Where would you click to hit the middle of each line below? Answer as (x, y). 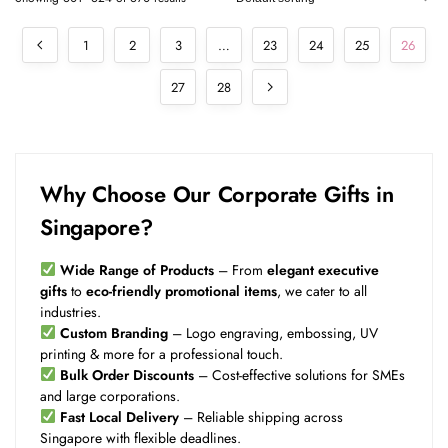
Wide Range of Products (136, 269)
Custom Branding (113, 332)
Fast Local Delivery (119, 416)
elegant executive (322, 269)
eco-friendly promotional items (181, 290)
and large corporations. (110, 395)
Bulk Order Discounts (126, 374)
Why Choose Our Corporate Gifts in (217, 193)
